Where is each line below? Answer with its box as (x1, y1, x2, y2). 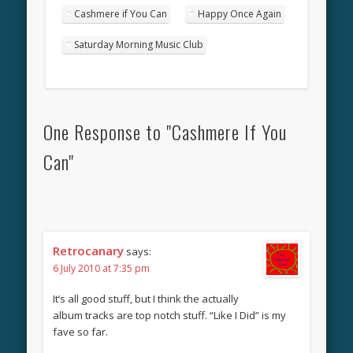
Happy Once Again (198, 6, 282, 20)
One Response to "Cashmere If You (43, 117, 287, 146)
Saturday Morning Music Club (74, 37, 204, 51)
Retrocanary (52, 242, 124, 258)
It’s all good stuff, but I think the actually (52, 291, 239, 306)
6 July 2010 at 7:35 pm (52, 261, 150, 275)
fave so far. (52, 324, 108, 339)
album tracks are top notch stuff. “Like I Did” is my (52, 307, 286, 322)
